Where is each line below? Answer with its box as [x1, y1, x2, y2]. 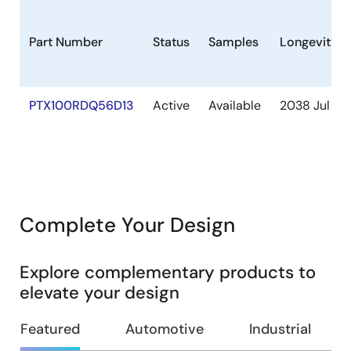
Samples [208, 34, 259, 50]
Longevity [280, 34, 338, 50]
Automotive [125, 320, 204, 338]
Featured [20, 320, 80, 338]
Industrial [249, 320, 311, 338]
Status [153, 34, 190, 50]
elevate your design [20, 281, 179, 304]
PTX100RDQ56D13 [29, 97, 134, 114]
